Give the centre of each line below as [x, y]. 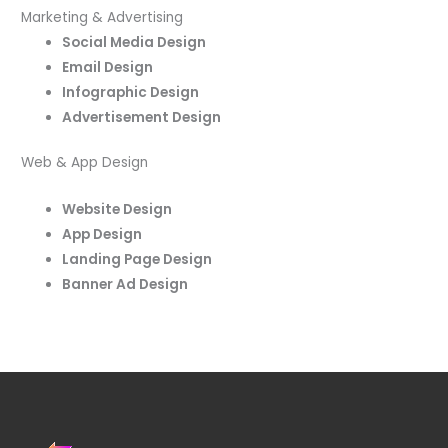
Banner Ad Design [125, 285]
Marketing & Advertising [102, 17]
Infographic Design [131, 92]
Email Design [108, 67]
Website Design [117, 210]
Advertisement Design [142, 117]
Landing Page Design [137, 260]
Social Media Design [134, 42]
